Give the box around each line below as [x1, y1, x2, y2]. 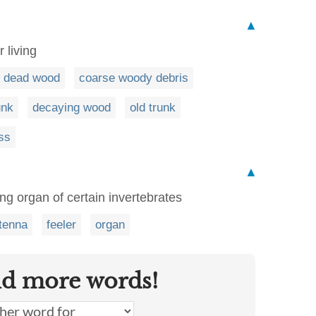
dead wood [4, 71, 60, 85]
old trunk [130, 100, 176, 114]
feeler [47, 217, 76, 231]
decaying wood [32, 100, 111, 114]
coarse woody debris [79, 71, 188, 85]
